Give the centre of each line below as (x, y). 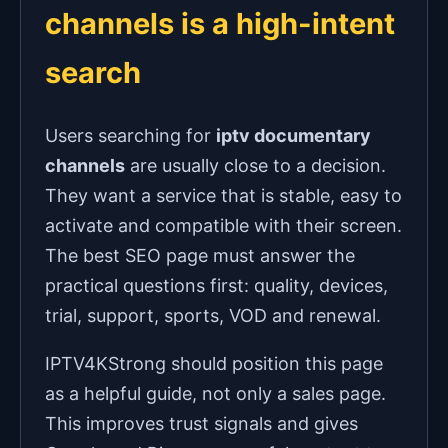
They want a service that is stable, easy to (223, 196)
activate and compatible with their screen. (223, 226)
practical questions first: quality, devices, (216, 286)
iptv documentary (293, 136)
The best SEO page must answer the (200, 256)
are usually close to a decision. (255, 166)
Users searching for (130, 136)
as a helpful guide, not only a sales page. (215, 394)
